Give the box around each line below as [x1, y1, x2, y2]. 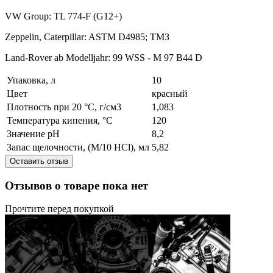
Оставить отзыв [10, 156, 68, 166]
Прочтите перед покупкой [5, 204, 114, 214]
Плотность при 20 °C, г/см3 [7, 101, 121, 112]
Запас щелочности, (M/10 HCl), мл [7, 141, 149, 152]
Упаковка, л [7, 74, 55, 85]
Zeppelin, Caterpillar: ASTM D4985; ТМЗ [5, 31, 169, 42]
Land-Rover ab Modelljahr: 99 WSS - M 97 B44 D [5, 52, 202, 63]
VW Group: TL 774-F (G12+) [5, 10, 122, 21]
